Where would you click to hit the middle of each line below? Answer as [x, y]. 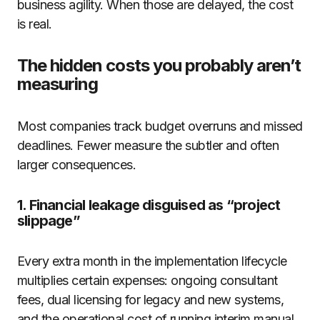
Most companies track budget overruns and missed [160, 126]
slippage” [49, 221]
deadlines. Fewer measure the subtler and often [148, 145]
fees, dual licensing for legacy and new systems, [151, 300]
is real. [35, 24]
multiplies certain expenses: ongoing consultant [147, 280]
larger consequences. [77, 165]
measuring [58, 84]
